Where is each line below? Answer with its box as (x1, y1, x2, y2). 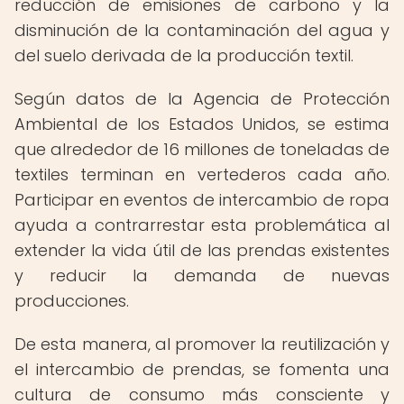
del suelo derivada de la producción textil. (14, 44, 353, 67)
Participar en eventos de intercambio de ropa (14, 188, 390, 211)
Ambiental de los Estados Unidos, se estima (14, 113, 390, 135)
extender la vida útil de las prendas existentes (14, 239, 390, 262)
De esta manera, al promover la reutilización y (14, 333, 390, 355)
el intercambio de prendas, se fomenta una (14, 358, 390, 381)
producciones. (14, 289, 129, 312)
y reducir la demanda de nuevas (14, 264, 390, 287)
